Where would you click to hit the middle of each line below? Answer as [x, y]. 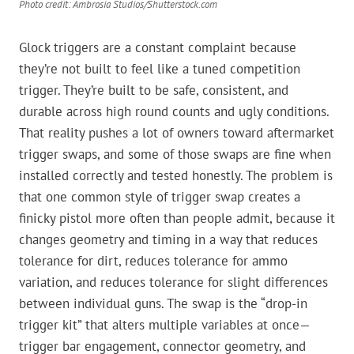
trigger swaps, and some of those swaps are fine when [175, 154]
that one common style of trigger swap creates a [160, 197]
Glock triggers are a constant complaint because [158, 48]
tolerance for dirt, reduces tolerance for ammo [153, 261]
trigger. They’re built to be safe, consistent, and [154, 90]
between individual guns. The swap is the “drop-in [163, 304]
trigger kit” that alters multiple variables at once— [165, 325]
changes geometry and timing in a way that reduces [168, 240]
